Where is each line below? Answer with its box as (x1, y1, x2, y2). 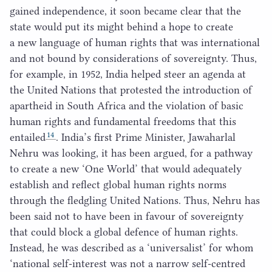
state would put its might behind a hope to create (10, 21, 233, 33)
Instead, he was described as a (10, 242, 147, 254)
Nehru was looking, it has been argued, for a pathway (10, 147, 253, 160)
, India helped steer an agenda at (100, 68, 246, 81)
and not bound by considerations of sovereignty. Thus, (10, 52, 257, 65)
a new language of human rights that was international (10, 36, 260, 49)
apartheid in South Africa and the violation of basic (10, 100, 243, 112)
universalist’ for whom (150, 242, 256, 254)
